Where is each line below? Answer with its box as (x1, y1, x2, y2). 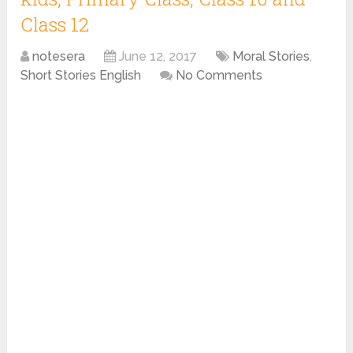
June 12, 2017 (119, 49, 198, 64)
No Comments (176, 68, 263, 83)
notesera (32, 49, 86, 64)
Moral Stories (232, 49, 310, 64)
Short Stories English (20, 68, 142, 83)
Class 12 (20, 12, 90, 37)
